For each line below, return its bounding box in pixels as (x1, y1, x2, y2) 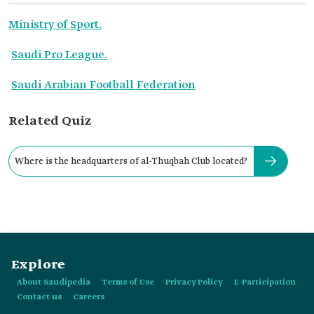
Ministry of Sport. (8, 18, 102, 32)
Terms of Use (102, 278, 154, 287)
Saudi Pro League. (11, 48, 107, 62)
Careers (73, 292, 104, 302)
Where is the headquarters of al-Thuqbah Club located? (15, 155, 248, 168)
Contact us (17, 292, 62, 302)
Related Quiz (8, 113, 91, 130)
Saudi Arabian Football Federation (11, 78, 196, 93)
